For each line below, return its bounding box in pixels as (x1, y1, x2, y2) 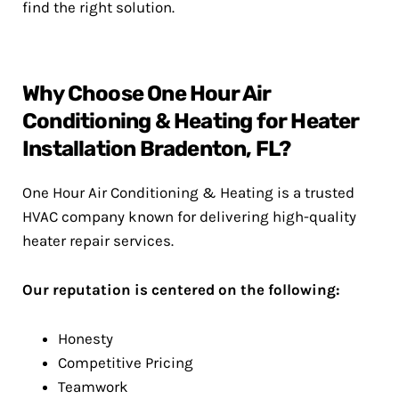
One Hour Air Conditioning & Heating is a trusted (22, 183, 354, 202)
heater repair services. (22, 232, 174, 250)
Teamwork (58, 378, 128, 396)
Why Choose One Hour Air (22, 81, 272, 107)
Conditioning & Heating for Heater (22, 109, 360, 134)
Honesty (58, 330, 113, 348)
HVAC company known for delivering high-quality (22, 208, 356, 226)
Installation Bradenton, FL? (22, 136, 291, 162)
